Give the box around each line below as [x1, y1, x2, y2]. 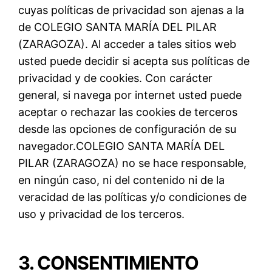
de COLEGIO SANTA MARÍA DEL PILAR [18, 20, 217, 33]
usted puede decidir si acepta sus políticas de [18, 54, 250, 67]
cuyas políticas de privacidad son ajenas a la [18, 3, 245, 16]
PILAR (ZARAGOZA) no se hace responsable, [18, 156, 247, 169]
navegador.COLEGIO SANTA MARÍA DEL [18, 139, 225, 152]
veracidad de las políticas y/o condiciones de [18, 190, 247, 203]
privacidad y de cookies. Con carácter [18, 71, 213, 84]
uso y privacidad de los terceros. [18, 207, 185, 220]
